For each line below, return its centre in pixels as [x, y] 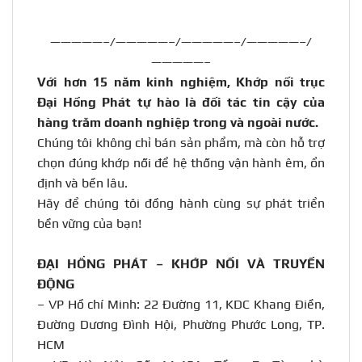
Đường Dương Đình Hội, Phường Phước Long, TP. [181, 325]
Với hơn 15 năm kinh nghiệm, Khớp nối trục [181, 82]
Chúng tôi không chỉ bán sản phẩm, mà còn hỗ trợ [181, 143]
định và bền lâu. [82, 183]
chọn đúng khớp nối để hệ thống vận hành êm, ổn [181, 163]
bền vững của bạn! [89, 224]
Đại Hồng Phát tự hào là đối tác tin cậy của [181, 103]
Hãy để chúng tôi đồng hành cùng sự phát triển [181, 204]
